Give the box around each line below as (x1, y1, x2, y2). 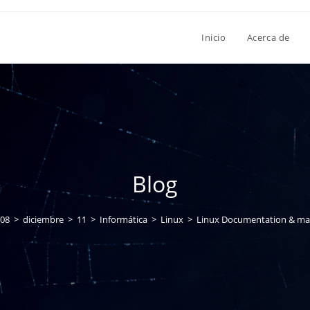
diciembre (23, 213, 64, 226)
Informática (100, 213, 147, 226)
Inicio (201, 31, 226, 44)
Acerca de (246, 31, 290, 44)
